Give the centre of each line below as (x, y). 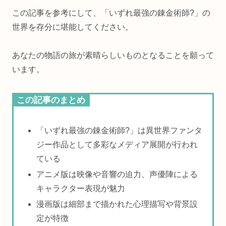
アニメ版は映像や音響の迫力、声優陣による (117, 175)
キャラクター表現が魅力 (81, 189)
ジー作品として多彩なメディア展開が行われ (117, 145)
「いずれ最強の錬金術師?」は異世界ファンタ (120, 130)
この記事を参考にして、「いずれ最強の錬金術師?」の (111, 13)
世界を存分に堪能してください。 (73, 27)
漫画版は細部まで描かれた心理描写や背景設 (117, 204)
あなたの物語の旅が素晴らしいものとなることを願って (113, 55)
